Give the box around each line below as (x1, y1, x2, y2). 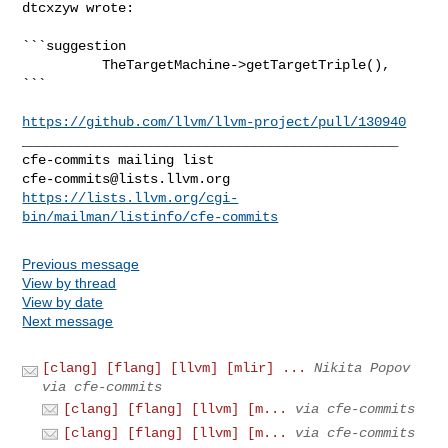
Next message (22, 312, 114, 329)
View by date (22, 293, 104, 310)
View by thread (22, 274, 117, 291)
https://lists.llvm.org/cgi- (22, 189, 239, 206)
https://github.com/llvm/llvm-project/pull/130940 (22, 113, 407, 130)
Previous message (22, 255, 140, 272)
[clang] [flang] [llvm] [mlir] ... (42, 359, 307, 376)
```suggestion (22, 37, 127, 54)
